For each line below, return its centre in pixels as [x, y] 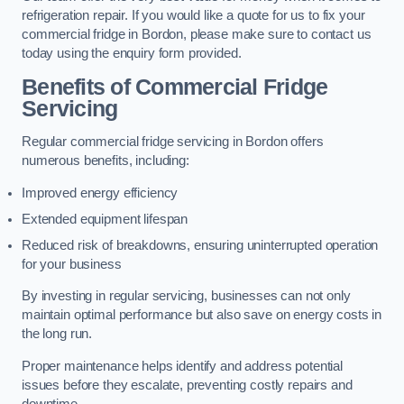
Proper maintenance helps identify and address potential [183, 366]
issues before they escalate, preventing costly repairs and [187, 385]
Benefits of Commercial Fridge [175, 87]
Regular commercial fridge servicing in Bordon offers [173, 142]
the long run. [57, 334]
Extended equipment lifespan [105, 219]
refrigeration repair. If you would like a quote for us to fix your [193, 16]
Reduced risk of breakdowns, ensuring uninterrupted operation [200, 245]
